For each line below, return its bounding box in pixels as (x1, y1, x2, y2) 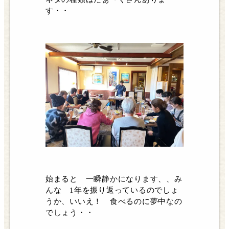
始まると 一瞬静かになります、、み (45, 174, 182, 183)
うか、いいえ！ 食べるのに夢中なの (45, 197, 182, 205)
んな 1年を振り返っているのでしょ (45, 186, 179, 194)
